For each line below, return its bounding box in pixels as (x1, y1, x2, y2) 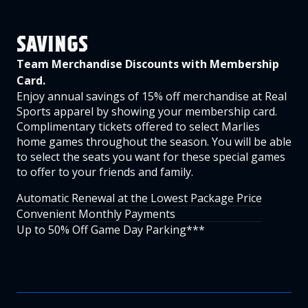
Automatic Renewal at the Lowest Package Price (16, 190, 262, 206)
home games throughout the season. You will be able (16, 134, 291, 149)
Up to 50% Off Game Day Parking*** (16, 222, 205, 237)
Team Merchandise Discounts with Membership (16, 56, 279, 71)
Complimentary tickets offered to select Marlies (16, 119, 260, 134)
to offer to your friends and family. (16, 164, 193, 179)
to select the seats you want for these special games (16, 149, 285, 164)
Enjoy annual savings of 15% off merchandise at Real (16, 89, 287, 104)
